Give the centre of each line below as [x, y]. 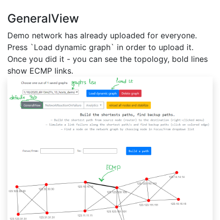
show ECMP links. [40, 71]
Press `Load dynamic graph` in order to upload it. [100, 47]
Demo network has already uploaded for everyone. [102, 35]
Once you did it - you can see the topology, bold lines [108, 59]
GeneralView [43, 18]
